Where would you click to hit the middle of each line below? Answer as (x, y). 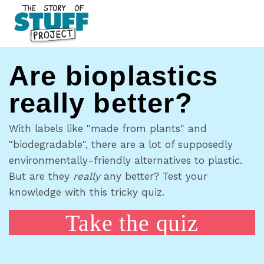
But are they (41, 176)
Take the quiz (132, 223)
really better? (101, 103)
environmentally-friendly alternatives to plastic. (126, 161)
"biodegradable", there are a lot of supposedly (121, 145)
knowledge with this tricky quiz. (87, 192)
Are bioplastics (114, 76)
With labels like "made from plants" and (108, 129)
